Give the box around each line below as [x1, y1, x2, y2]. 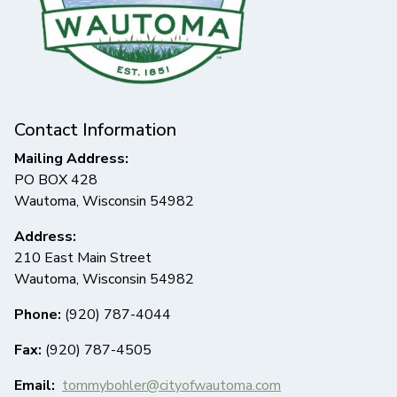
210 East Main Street [14, 248, 152, 269]
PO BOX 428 [14, 170, 97, 191]
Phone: [14, 305, 65, 325]
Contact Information [14, 118, 176, 143]
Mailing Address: [14, 149, 128, 169]
